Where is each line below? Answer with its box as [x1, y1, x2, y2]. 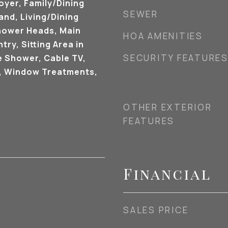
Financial [123, 164, 211, 183]
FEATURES [123, 115, 175, 127]
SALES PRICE [123, 204, 189, 216]
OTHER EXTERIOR [123, 101, 212, 113]
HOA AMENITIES [123, 30, 203, 42]
